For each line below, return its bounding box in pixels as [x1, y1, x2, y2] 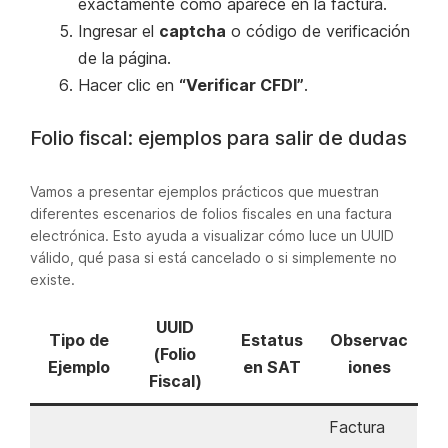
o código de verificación [226, 20, 410, 41]
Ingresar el [78, 20, 159, 41]
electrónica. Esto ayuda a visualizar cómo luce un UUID [30, 226, 394, 244]
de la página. [78, 47, 171, 68]
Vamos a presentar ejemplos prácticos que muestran [30, 182, 379, 200]
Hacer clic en [78, 74, 179, 95]
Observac [330, 329, 408, 350]
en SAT [243, 356, 301, 377]
